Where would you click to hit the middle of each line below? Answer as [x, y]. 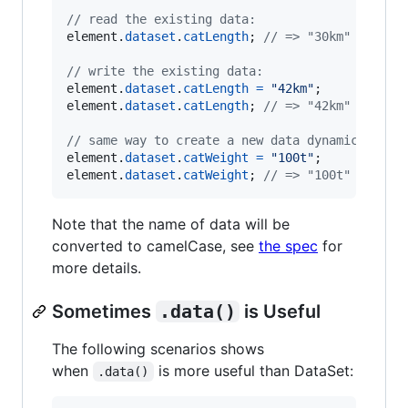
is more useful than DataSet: [253, 370]
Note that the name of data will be [171, 224]
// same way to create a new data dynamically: [230, 140]
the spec [288, 245]
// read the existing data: [161, 19]
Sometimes [104, 311]
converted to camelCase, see [155, 245]
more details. [97, 267]
